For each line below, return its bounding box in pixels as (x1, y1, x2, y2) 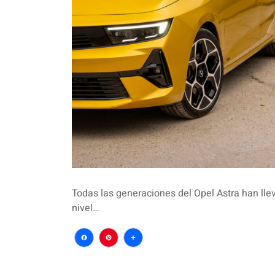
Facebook (74, 242, 159, 271)
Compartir (123, 242, 211, 271)
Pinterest (99, 242, 177, 271)
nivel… (72, 200, 99, 215)
